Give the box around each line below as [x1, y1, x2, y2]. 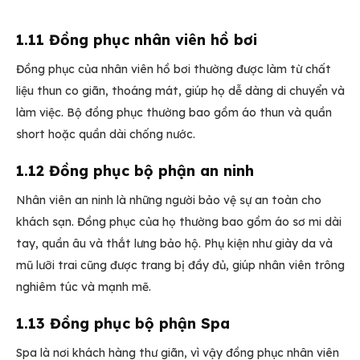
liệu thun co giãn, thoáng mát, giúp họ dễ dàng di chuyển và [16, 83, 345, 98]
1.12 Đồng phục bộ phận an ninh [16, 161, 254, 180]
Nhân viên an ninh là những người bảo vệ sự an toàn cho [16, 192, 321, 207]
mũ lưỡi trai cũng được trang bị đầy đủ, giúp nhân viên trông [16, 257, 345, 272]
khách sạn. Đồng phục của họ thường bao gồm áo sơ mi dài [16, 214, 342, 229]
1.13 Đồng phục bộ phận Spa [16, 314, 230, 333]
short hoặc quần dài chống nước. [16, 126, 195, 141]
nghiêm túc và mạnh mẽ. [16, 279, 151, 294]
